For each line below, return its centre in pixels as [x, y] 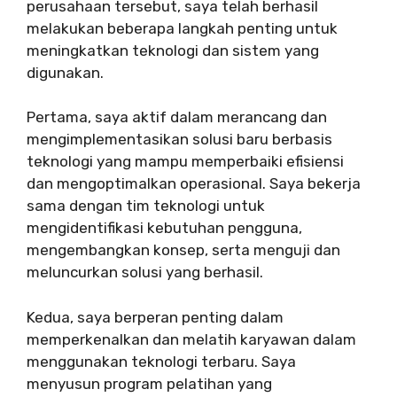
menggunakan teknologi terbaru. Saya [161, 361]
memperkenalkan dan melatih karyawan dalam [191, 339]
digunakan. [65, 72]
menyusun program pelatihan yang [149, 383]
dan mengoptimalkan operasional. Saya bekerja [194, 184]
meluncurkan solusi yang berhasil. [145, 272]
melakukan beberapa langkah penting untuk [182, 28]
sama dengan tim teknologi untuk [146, 206]
